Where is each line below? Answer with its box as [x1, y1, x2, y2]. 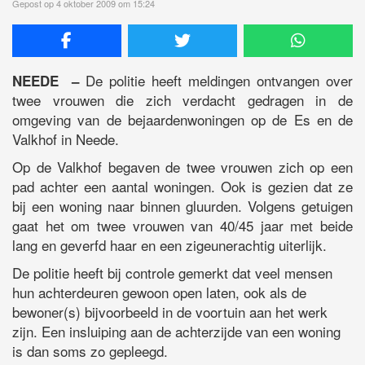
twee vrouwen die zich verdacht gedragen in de [12, 90, 353, 111]
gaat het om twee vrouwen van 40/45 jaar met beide [12, 215, 353, 236]
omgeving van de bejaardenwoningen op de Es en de [12, 109, 353, 130]
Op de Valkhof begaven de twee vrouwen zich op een [12, 156, 353, 178]
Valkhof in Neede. [12, 129, 119, 150]
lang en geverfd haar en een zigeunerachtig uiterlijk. [12, 235, 327, 256]
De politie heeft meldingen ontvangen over [86, 70, 353, 91]
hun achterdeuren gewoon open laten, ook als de [12, 282, 306, 303]
